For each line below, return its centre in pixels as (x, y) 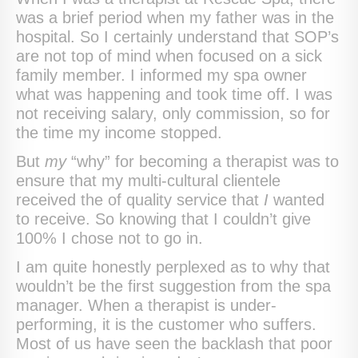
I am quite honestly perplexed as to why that (173, 267)
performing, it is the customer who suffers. (166, 324)
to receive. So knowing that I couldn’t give (163, 219)
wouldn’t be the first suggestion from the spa (173, 286)
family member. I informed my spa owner (161, 75)
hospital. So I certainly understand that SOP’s (177, 36)
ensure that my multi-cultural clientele (148, 180)
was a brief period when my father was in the (175, 17)
